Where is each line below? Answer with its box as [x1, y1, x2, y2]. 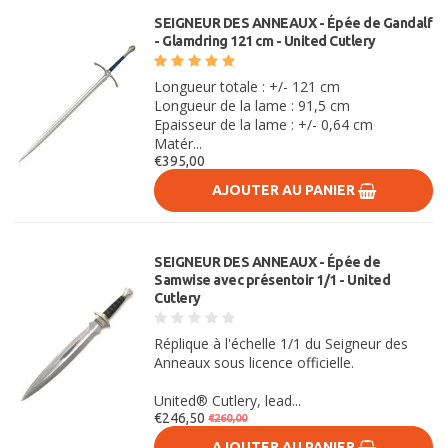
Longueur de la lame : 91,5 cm [154, 96, 351, 115]
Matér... [154, 134, 203, 153]
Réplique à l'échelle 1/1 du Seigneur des [154, 334, 409, 353]
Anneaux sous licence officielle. [154, 353, 355, 372]
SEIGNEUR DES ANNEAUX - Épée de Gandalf [154, 15, 433, 31]
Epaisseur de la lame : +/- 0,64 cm [154, 115, 374, 134]
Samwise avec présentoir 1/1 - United [154, 272, 391, 288]
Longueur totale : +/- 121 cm [154, 77, 341, 96]
